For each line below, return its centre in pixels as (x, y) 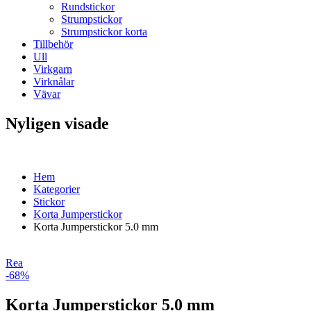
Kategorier (57, 189)
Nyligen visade (57, 123)
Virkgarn (53, 69)
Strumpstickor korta (104, 31)
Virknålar (54, 81)
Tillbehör (53, 44)
